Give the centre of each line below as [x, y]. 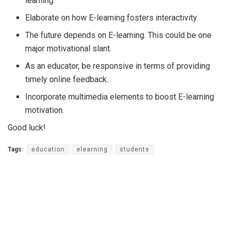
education [48, 149]
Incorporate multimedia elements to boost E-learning [120, 97]
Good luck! [27, 128]
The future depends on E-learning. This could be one [119, 35]
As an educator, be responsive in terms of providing [118, 66]
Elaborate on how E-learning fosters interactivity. [113, 18]
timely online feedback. [68, 79]
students [135, 149]
